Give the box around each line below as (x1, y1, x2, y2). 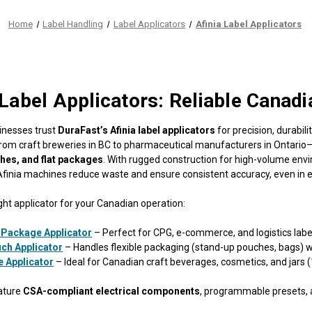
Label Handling (42, 19, 104, 29)
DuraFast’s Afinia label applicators (58, 124, 216, 136)
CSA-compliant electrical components (23, 285, 201, 297)
